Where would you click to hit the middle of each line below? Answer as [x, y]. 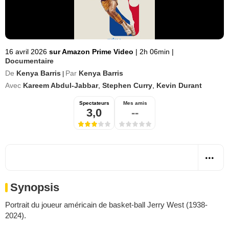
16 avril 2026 [26, 52]
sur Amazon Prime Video [92, 52]
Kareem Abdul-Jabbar [61, 85]
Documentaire [29, 61]
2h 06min [155, 52]
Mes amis [135, 103]
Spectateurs [94, 103]
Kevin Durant [179, 85]
